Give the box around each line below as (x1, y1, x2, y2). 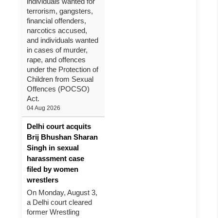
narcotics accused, (27, 26, 87, 35)
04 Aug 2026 (27, 105, 60, 111)
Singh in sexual (27, 144, 79, 152)
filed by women (27, 165, 78, 173)
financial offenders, (27, 17, 86, 25)
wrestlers (27, 176, 58, 184)
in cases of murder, (27, 46, 88, 54)
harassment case (27, 154, 84, 163)
